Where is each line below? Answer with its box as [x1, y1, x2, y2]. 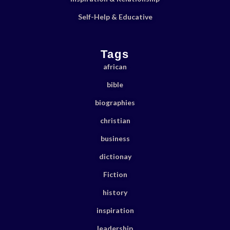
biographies [95, 98, 135, 107]
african [103, 62, 127, 71]
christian [100, 116, 130, 125]
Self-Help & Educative [78, 12, 152, 21]
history [103, 187, 127, 197]
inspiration [96, 205, 134, 215]
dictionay [99, 151, 131, 161]
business [100, 133, 130, 143]
